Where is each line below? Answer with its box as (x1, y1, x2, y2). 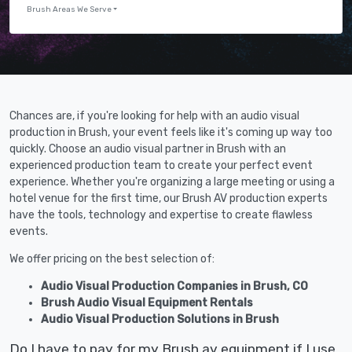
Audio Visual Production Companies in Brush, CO (41, 280, 308, 294)
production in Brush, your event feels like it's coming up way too (9, 126, 332, 140)
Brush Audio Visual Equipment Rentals (41, 296, 253, 310)
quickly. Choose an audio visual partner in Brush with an (9, 142, 286, 156)
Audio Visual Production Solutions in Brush (41, 313, 279, 327)
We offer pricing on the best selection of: (9, 252, 214, 266)
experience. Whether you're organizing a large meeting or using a (9, 175, 335, 189)
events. (9, 225, 48, 239)
